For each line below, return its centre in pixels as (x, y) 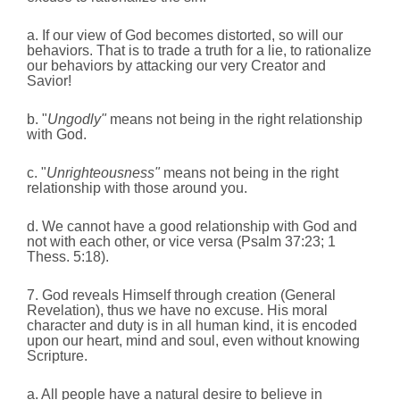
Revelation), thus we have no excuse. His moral (177, 311)
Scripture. (57, 356)
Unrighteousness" (103, 173)
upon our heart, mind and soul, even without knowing (193, 341)
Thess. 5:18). (68, 257)
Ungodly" (79, 120)
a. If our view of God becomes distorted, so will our (185, 36)
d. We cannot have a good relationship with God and (192, 227)
